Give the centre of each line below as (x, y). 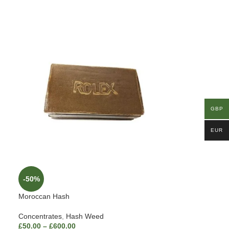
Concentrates (40, 216)
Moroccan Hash (44, 197)
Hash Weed (85, 216)
